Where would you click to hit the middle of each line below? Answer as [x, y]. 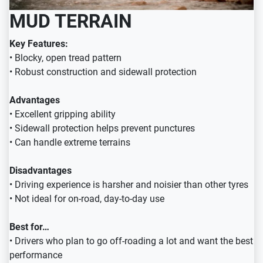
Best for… [29, 227]
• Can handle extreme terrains [70, 143]
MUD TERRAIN [71, 21]
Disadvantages [41, 171]
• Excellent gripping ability [63, 114]
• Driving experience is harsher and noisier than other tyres [129, 185]
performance [36, 255]
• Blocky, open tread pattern [65, 58]
